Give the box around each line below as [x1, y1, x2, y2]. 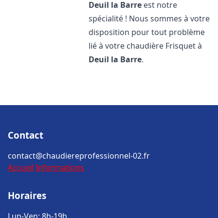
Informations [36, 162, 84, 173]
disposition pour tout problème [89, 27, 205, 37]
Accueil [8, 162, 34, 173]
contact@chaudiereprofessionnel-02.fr [8, 150, 150, 161]
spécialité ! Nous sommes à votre [89, 13, 210, 24]
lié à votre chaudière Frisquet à [89, 40, 202, 51]
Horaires [8, 189, 46, 201]
